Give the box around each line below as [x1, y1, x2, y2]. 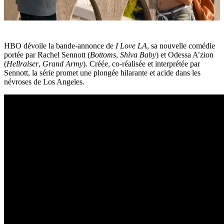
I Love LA [115, 41, 147, 50]
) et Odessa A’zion [156, 50, 213, 59]
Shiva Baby [120, 50, 156, 59]
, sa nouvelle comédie [147, 41, 215, 50]
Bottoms [90, 50, 116, 59]
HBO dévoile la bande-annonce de [4, 41, 115, 50]
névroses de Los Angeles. [4, 77, 84, 86]
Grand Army [42, 59, 83, 68]
